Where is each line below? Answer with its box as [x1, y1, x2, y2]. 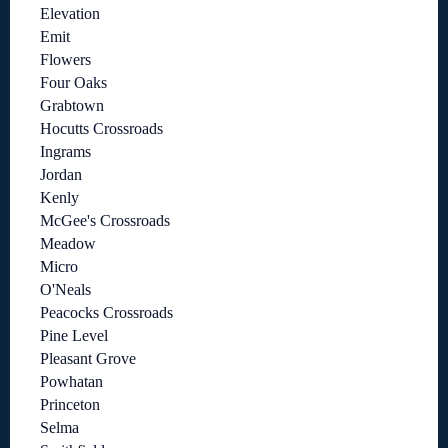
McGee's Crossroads [40, 212, 170, 230]
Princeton [40, 396, 100, 414]
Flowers [40, 51, 91, 69]
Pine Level [40, 327, 108, 345]
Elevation [40, 5, 100, 23]
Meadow [40, 235, 96, 253]
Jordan [40, 166, 82, 184]
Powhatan [40, 373, 103, 391]
